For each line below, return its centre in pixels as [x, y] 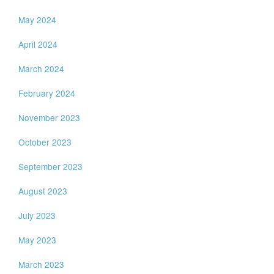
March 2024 [42, 68]
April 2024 [38, 44]
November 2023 [50, 117]
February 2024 [47, 93]
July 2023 [37, 215]
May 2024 [38, 20]
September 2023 [51, 166]
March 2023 [42, 264]
